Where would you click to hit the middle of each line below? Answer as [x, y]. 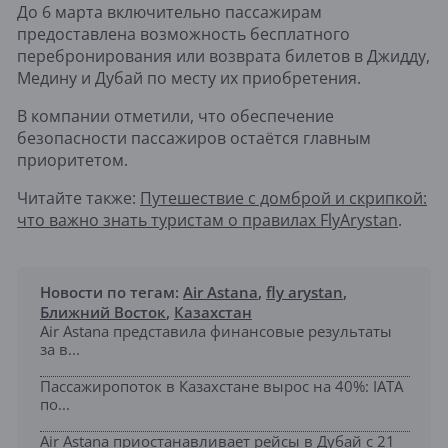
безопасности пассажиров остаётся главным [194, 138]
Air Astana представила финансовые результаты [216, 331]
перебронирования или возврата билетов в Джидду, [223, 56]
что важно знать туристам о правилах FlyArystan [207, 220]
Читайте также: [78, 198]
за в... [60, 349]
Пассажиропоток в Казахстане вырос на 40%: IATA [221, 386]
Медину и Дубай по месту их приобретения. [189, 78]
